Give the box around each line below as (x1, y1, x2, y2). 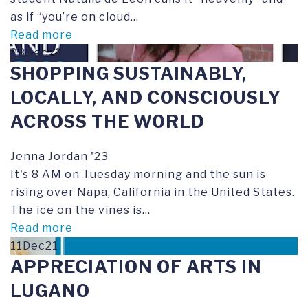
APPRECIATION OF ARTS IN (10, 256, 262, 277)
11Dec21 (10, 239, 58, 252)
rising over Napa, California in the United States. (10, 186, 295, 199)
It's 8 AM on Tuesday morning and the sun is (10, 168, 266, 181)
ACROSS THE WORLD (10, 111, 205, 132)
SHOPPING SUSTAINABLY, (10, 63, 247, 84)
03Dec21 (10, 46, 61, 59)
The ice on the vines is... (10, 203, 151, 217)
